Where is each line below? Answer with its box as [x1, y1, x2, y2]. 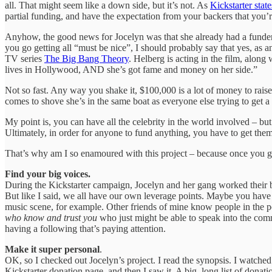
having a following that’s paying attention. [5, 223, 166, 234]
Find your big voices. [5, 168, 90, 179]
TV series [5, 53, 44, 64]
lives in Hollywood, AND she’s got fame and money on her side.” [5, 64, 257, 75]
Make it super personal [5, 243, 100, 254]
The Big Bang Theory [44, 53, 129, 64]
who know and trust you [5, 212, 100, 223]
